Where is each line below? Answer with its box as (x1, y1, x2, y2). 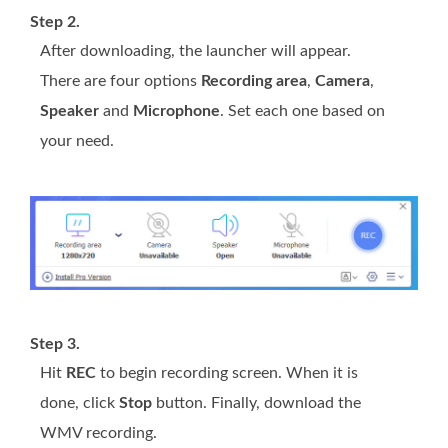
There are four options (40, 72, 201, 89)
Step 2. (30, 13, 80, 30)
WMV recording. (40, 425, 157, 442)
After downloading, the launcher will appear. (40, 42, 351, 59)
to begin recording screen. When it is (96, 365, 358, 382)
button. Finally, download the (152, 395, 361, 412)
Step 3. (30, 336, 80, 353)
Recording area (201, 72, 307, 89)
